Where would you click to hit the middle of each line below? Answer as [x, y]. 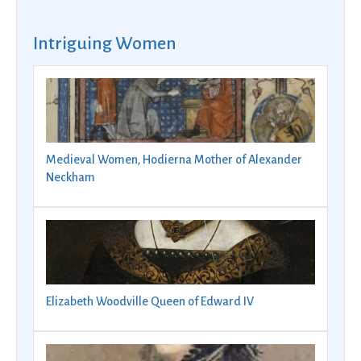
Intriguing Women [105, 43]
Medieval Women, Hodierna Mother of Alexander [174, 159]
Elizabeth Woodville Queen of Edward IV [150, 301]
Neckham [71, 177]
